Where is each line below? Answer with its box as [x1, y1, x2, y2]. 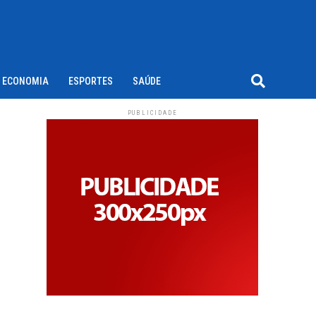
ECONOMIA [2, 75, 49, 87]
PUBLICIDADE [127, 109, 178, 116]
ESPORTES [68, 75, 113, 87]
